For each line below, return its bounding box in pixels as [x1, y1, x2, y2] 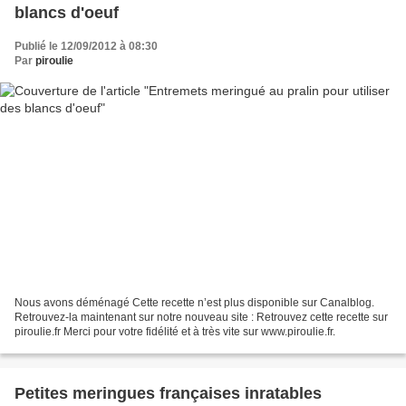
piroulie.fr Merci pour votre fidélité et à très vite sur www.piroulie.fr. [14, 325, 335, 339]
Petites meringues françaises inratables [14, 384, 322, 403]
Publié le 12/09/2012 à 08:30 [14, 39, 158, 53]
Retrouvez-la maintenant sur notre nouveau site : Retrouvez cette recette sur [14, 311, 388, 324]
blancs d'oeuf [14, 3, 119, 22]
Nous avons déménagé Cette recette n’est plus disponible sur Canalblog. [14, 296, 374, 310]
